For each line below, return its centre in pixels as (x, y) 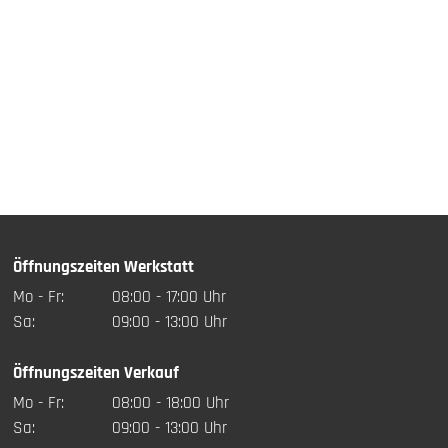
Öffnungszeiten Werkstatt (104, 267)
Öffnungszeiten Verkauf (96, 372)
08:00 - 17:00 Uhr (168, 297)
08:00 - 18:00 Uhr (170, 402)
